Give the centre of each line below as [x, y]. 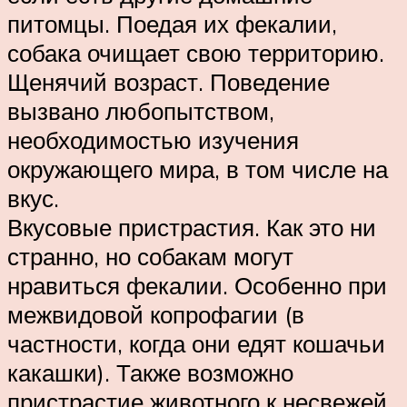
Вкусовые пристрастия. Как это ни [192, 228]
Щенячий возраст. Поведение [169, 82]
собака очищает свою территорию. [196, 53]
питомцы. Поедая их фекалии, [172, 24]
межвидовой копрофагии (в [156, 315]
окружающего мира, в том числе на [198, 169]
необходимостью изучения [153, 140]
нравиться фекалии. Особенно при [197, 286]
